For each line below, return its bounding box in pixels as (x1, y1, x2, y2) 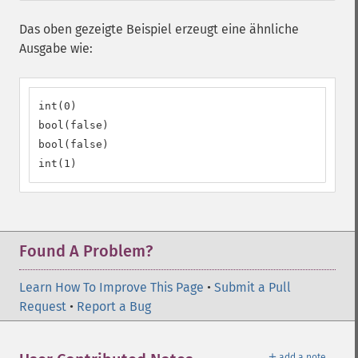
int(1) (38, 157, 77, 169)
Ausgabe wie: (19, 41, 93, 56)
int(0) (38, 100, 77, 112)
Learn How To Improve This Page (19, 280, 204, 295)
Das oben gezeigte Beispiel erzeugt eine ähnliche (19, 22, 299, 37)
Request (19, 299, 66, 314)
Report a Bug (77, 299, 151, 314)
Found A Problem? (19, 241, 153, 261)
